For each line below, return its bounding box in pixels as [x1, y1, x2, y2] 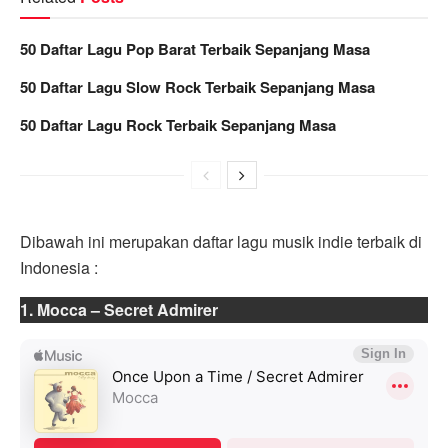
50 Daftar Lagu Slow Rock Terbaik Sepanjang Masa [20, 75, 375, 98]
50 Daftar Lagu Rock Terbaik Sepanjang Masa [20, 113, 336, 136]
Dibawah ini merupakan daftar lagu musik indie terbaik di [20, 229, 422, 253]
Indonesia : [20, 255, 98, 279]
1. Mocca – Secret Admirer [20, 297, 218, 321]
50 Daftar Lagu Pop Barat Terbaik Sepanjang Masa [20, 37, 370, 60]
